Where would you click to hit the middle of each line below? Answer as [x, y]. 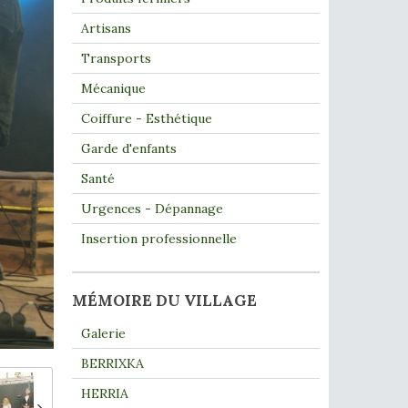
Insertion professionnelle [158, 239]
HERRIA [104, 393]
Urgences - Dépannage [152, 209]
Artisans [106, 28]
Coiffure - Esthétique [146, 118]
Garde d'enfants [128, 148]
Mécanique [113, 88]
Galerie [103, 333]
